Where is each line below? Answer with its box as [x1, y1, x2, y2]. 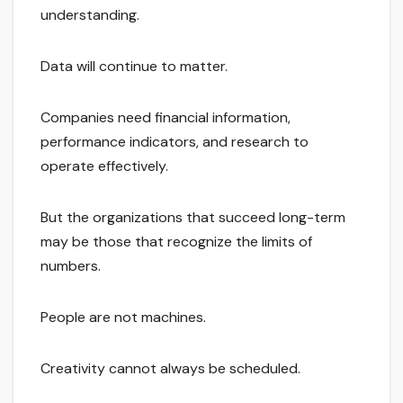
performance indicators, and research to [40, 132, 309, 152]
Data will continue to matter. [40, 57, 228, 76]
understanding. [40, 5, 139, 25]
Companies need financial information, [40, 108, 291, 128]
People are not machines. [40, 308, 206, 327]
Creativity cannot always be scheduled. [40, 359, 300, 379]
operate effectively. [40, 157, 168, 176]
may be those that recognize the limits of [40, 232, 312, 252]
